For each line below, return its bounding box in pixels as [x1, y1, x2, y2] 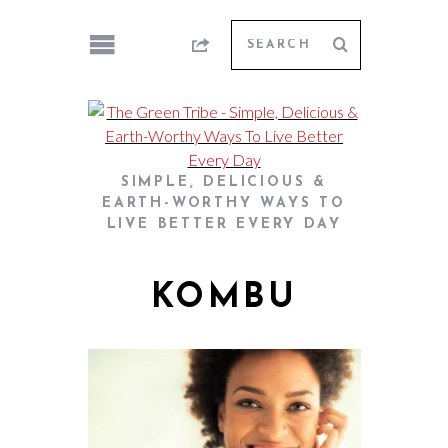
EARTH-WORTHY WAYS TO [101, 196, 346, 211]
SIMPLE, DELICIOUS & [120, 175, 328, 190]
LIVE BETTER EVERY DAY [106, 217, 342, 232]
